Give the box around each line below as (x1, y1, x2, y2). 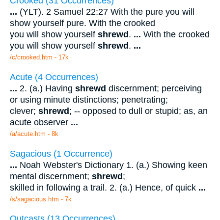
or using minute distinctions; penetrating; (10, 95, 168, 105)
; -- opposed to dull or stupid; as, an (69, 106, 208, 116)
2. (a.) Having (17, 83, 75, 94)
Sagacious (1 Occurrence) (10, 148, 112, 159)
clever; (10, 106, 38, 116)
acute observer (10, 117, 71, 128)
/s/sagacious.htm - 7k (10, 195, 72, 203)
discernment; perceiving (106, 83, 202, 94)
